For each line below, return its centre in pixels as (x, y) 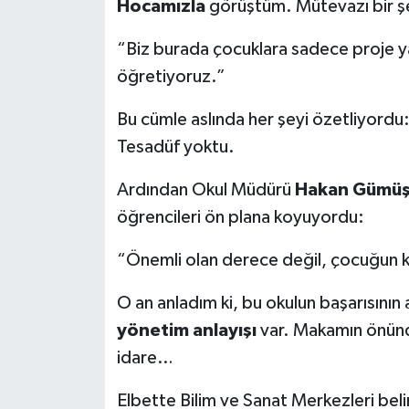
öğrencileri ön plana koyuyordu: (240, 217)
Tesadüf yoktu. (175, 147)
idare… (145, 357)
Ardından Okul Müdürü (205, 189)
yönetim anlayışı (186, 330)
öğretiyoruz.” (171, 76)
